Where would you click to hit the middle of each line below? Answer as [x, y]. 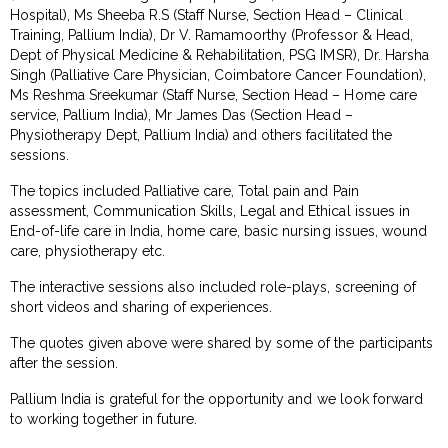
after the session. [66, 362]
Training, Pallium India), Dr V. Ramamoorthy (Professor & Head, [211, 34]
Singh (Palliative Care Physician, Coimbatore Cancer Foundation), [218, 74]
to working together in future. [106, 418]
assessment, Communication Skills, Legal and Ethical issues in [210, 210]
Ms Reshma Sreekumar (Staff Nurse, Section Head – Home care [213, 94]
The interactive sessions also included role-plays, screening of [213, 286]
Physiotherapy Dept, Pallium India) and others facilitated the [201, 134]
